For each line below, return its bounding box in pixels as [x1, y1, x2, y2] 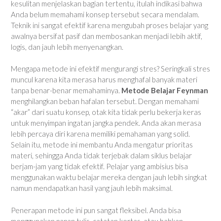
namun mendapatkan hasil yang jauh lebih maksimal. [11, 184, 173, 193]
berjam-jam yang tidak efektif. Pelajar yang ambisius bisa [11, 162, 188, 171]
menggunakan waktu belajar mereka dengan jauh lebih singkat [11, 173, 207, 182]
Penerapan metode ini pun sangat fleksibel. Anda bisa [11, 205, 181, 215]
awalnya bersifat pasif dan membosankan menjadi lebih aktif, [11, 31, 202, 40]
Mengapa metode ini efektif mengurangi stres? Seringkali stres [11, 64, 210, 74]
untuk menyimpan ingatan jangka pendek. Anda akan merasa [11, 118, 201, 128]
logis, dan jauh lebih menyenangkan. [11, 42, 123, 51]
